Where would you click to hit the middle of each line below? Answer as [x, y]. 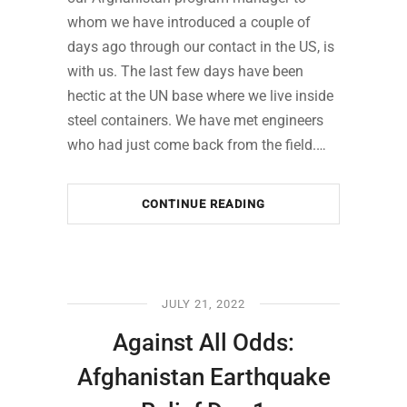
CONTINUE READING [203, 204]
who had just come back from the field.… [197, 145]
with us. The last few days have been [185, 72]
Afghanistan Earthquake [203, 377]
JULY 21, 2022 [203, 304]
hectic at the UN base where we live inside [200, 96]
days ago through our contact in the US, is [201, 47]
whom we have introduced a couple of [189, 23]
